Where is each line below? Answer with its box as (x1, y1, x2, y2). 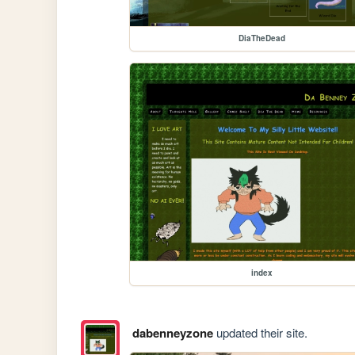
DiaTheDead (238, 32, 285, 44)
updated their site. (212, 324, 307, 342)
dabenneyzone (132, 324, 213, 342)
